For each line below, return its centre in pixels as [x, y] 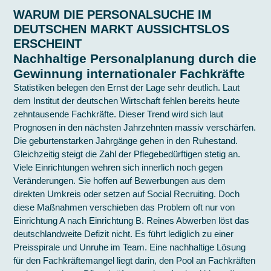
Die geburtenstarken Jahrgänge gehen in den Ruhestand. [126, 141]
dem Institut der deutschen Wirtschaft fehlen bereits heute [127, 101]
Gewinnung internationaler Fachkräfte [129, 74]
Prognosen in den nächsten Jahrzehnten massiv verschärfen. [135, 128]
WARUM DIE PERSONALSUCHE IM [113, 15]
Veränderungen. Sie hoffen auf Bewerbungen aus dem [120, 181]
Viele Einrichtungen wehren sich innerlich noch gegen [118, 168]
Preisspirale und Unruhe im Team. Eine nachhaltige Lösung [130, 247]
